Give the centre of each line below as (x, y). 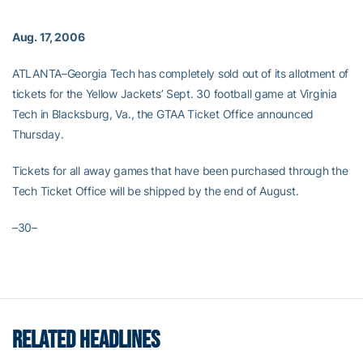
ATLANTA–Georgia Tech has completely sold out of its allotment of (181, 73)
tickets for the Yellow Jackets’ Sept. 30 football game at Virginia (175, 94)
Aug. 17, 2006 (49, 37)
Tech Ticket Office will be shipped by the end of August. (156, 191)
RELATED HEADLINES (86, 340)
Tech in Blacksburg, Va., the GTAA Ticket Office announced (163, 114)
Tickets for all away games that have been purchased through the (180, 171)
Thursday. (38, 134)
